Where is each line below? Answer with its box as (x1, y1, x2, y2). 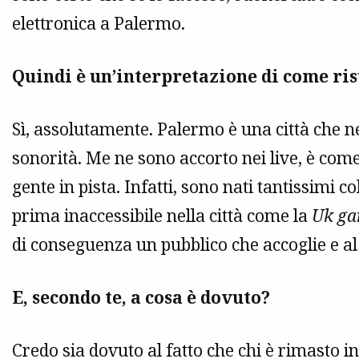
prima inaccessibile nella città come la (12, 204, 312, 228)
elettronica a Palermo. (12, 12, 185, 35)
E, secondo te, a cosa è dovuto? (12, 286, 270, 309)
